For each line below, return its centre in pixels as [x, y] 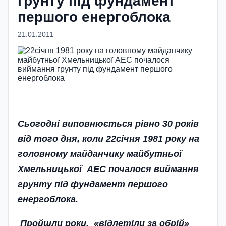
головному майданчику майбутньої [100, 154]
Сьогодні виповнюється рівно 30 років [108, 123]
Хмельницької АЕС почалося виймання [108, 169]
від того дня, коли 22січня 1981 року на [108, 138]
